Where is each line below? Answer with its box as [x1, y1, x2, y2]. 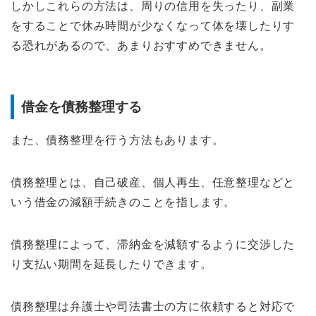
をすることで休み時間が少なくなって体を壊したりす [11, 20, 296, 32]
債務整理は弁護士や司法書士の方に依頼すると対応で [11, 300, 296, 312]
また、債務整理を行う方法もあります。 [11, 133, 224, 146]
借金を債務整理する [21, 99, 142, 114]
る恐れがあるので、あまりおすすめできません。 [11, 39, 272, 52]
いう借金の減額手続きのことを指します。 [11, 195, 236, 208]
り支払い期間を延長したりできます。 [11, 257, 212, 270]
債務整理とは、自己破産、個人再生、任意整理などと [11, 176, 296, 188]
